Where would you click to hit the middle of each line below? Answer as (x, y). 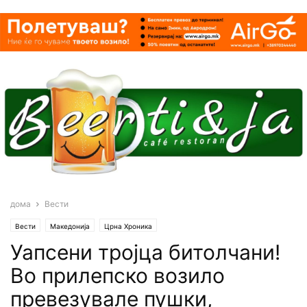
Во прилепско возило (118, 275)
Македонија (70, 226)
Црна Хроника (128, 226)
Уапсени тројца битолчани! (145, 252)
